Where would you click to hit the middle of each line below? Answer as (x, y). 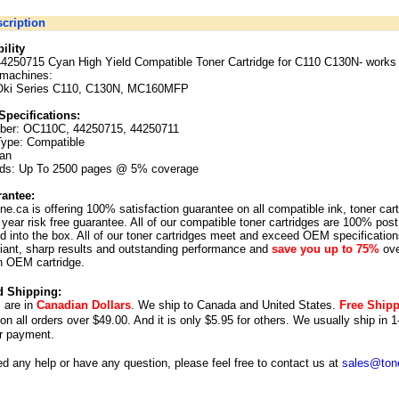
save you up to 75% (326, 249)
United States (297, 305)
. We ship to (164, 305)
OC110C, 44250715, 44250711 (101, 129)
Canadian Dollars (84, 305)
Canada (216, 305)
